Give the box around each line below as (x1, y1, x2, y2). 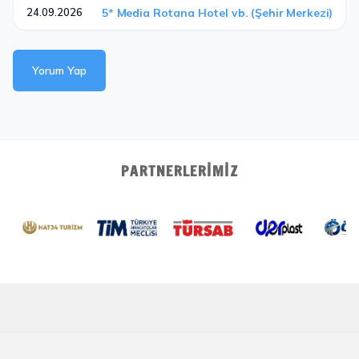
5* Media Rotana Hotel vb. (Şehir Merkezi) (102, 6, 333, 20)
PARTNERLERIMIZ (120, 160, 239, 181)
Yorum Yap (32, 63, 87, 78)
